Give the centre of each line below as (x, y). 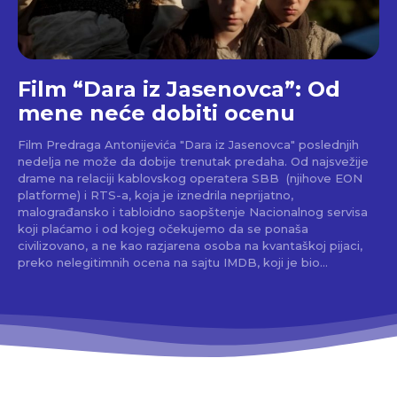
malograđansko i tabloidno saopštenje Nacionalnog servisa (193, 211)
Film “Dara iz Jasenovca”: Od (179, 89)
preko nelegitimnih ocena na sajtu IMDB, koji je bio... (173, 262)
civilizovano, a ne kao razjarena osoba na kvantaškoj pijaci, (190, 245)
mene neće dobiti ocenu (156, 113)
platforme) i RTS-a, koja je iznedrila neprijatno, (156, 195)
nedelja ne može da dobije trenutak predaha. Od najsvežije (193, 161)
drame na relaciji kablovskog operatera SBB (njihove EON (190, 178)
